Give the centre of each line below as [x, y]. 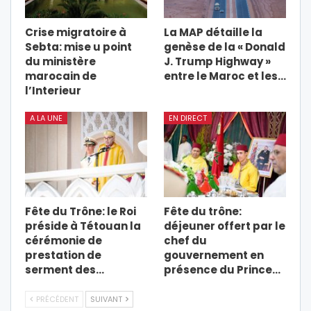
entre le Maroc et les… [225, 76]
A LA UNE [46, 118]
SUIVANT [107, 299]
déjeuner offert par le [225, 226]
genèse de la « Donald [225, 47]
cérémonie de [64, 240]
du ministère [60, 61]
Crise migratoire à [76, 32]
